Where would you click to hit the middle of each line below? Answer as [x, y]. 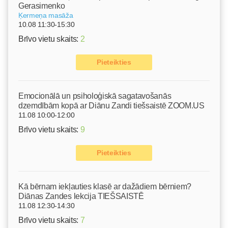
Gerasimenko [42, 6]
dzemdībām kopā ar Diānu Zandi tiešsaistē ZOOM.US [111, 106]
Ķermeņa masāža [46, 16]
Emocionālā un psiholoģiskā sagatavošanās [95, 96]
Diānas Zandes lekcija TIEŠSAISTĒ [81, 196]
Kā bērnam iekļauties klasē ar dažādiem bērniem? [105, 187]
